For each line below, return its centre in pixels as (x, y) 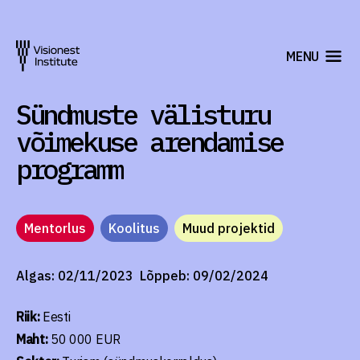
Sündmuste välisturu (143, 114)
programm (70, 169)
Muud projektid (229, 228)
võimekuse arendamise (150, 141)
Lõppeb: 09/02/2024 (204, 276)
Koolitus (134, 228)
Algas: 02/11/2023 (75, 276)
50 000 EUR (84, 339)
